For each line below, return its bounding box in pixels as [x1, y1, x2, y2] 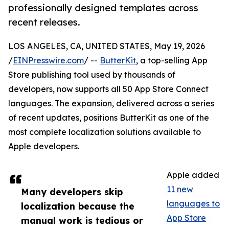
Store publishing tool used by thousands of [8, 70, 175, 80]
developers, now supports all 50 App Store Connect [8, 84, 209, 95]
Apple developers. [8, 141, 79, 152]
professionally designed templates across [8, 2, 198, 14]
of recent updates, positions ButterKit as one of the [8, 112, 209, 123]
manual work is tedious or [21, 215, 143, 226]
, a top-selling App [136, 55, 208, 66]
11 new [167, 184, 193, 195]
